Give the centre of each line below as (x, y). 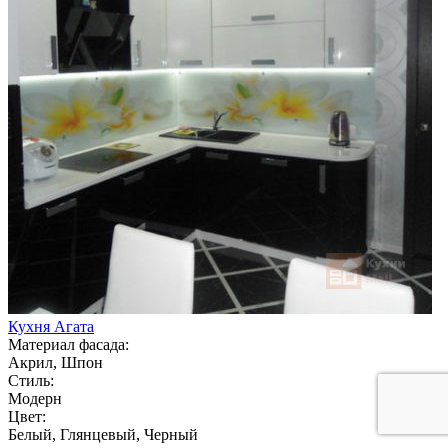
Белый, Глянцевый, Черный (103, 434)
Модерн (35, 398)
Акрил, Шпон (55, 362)
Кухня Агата (51, 326)
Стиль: (31, 380)
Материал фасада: (68, 344)
